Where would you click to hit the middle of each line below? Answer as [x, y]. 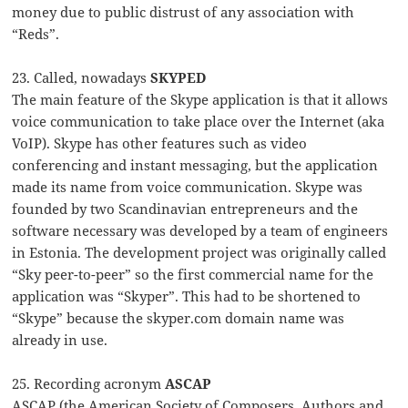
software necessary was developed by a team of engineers [200, 231]
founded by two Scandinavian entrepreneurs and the [185, 209]
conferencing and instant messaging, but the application [195, 165]
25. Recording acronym [89, 384]
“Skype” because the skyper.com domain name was [178, 318]
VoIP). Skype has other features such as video [160, 143]
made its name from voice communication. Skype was [188, 187]
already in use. [60, 340]
